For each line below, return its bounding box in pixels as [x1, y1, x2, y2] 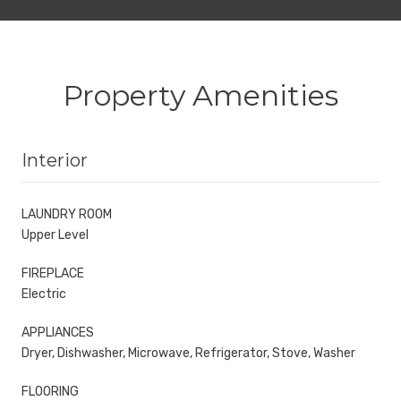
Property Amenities [63, 77, 338, 113]
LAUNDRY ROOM [21, 206, 112, 222]
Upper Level [21, 226, 89, 243]
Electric [21, 286, 66, 302]
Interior [21, 149, 88, 171]
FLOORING [21, 383, 79, 399]
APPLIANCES [21, 324, 94, 340]
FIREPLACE [21, 265, 84, 281]
